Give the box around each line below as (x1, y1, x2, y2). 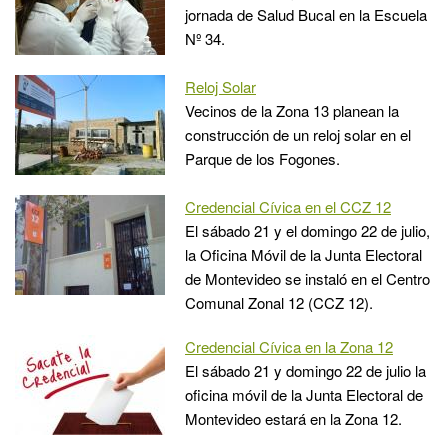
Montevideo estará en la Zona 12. (185, 407, 402, 429)
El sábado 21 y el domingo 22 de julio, (185, 219, 430, 241)
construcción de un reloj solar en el (185, 123, 411, 145)
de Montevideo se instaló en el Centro (185, 267, 430, 289)
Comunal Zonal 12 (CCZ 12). (185, 291, 373, 313)
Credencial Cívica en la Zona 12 (185, 335, 393, 357)
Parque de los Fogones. (185, 147, 340, 169)
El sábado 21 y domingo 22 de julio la (185, 359, 426, 381)
